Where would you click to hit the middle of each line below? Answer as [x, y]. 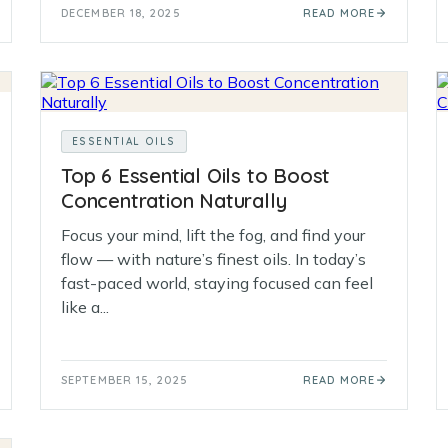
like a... [85, 307]
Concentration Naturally [174, 200]
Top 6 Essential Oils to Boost [196, 175]
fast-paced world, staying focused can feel [217, 283]
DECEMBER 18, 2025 [121, 13]
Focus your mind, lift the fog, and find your [213, 235]
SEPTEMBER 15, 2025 [124, 380]
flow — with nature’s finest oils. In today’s [213, 259]
